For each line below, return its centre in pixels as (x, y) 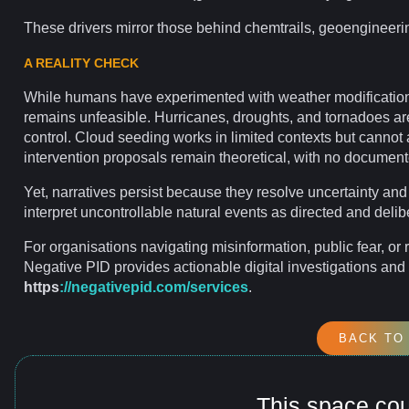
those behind (199, 27)
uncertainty (343, 192)
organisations (93, 246)
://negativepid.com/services (154, 287)
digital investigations (311, 267)
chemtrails (278, 27)
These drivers (70, 27)
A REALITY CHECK (81, 63)
